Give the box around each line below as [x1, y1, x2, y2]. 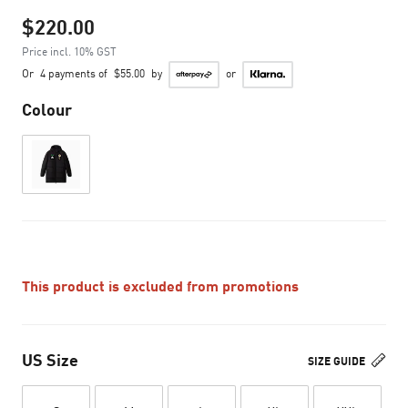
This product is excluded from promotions [22, 277, 299, 294]
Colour [22, 99, 72, 119]
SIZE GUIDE [308, 354, 368, 368]
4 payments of [37, 66, 110, 80]
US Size [22, 350, 78, 370]
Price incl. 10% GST [22, 45, 117, 58]
